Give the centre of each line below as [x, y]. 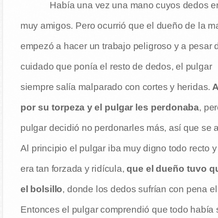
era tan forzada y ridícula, [72, 169]
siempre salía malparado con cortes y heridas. [115, 87]
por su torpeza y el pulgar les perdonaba [110, 107]
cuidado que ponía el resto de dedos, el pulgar [116, 66]
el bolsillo [41, 189]
